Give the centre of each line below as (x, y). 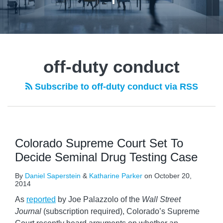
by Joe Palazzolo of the (99, 199)
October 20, (173, 176)
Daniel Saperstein (53, 176)
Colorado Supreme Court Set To (99, 143)
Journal (28, 211)
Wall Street (161, 199)
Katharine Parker (116, 176)
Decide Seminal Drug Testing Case (106, 157)
